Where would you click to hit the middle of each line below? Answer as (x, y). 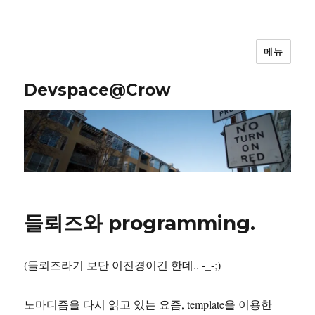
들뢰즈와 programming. (140, 223)
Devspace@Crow (98, 90)
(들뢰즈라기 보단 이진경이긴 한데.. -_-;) (123, 265)
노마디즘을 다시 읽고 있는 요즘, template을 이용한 (148, 304)
